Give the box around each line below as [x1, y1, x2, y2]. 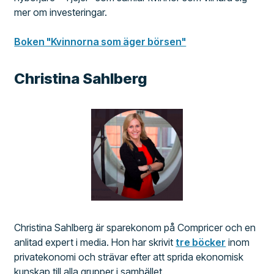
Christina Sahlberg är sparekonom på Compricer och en [14, 221, 256, 234]
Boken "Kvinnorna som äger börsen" [14, 35, 187, 48]
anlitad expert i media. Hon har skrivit [14, 236, 176, 249]
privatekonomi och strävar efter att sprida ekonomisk [14, 251, 244, 264]
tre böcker [176, 236, 226, 249]
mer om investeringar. [14, 6, 108, 19]
